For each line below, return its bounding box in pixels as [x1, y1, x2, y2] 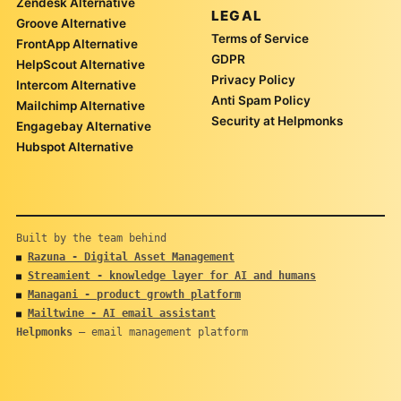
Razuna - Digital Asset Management [27, 251, 235, 264]
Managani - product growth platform [27, 288, 241, 302]
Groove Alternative [15, 16, 126, 31]
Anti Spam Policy [211, 93, 311, 108]
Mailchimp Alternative [15, 98, 145, 114]
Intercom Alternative [15, 78, 136, 93]
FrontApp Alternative [15, 37, 138, 52]
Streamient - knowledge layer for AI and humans [27, 269, 316, 283]
